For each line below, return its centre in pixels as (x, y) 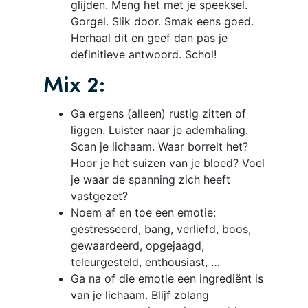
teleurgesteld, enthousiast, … (145, 262)
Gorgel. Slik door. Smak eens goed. (162, 21)
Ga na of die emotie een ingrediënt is (167, 278)
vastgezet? (99, 196)
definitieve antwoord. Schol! (144, 54)
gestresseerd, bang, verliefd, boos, (161, 229)
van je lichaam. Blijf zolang (140, 295)
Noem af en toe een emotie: (143, 212)
